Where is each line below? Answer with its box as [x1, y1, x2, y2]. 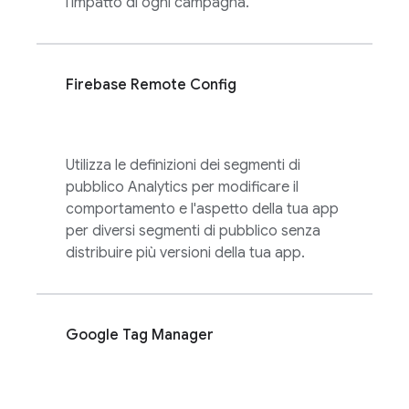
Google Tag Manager [66, 326, 214, 344]
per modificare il [188, 178, 299, 196]
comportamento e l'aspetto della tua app [66, 200, 339, 218]
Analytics [128, 178, 188, 196]
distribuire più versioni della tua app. [66, 244, 305, 262]
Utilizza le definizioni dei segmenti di [66, 156, 300, 174]
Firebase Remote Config [66, 76, 236, 94]
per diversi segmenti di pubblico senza [66, 222, 320, 240]
